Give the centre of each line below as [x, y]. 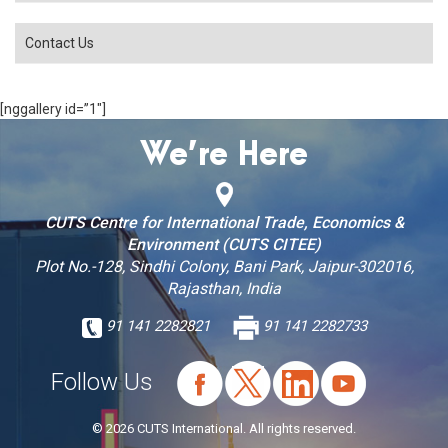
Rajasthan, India [224, 288]
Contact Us [59, 43]
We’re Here [224, 155]
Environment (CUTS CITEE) [224, 244]
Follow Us [101, 382]
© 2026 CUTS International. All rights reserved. [224, 428]
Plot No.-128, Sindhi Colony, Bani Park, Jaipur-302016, [224, 266]
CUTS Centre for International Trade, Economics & [224, 222]
